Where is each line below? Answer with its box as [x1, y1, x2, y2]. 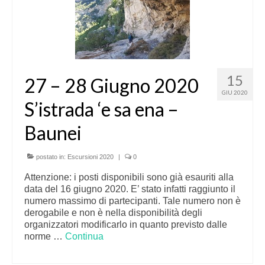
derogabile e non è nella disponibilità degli [24, 208, 202, 218]
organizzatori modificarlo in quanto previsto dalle [24, 219, 227, 230]
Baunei [24, 121, 82, 144]
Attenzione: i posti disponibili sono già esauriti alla [24, 172, 234, 182]
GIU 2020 [222, 89, 248, 96]
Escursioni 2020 [67, 153, 114, 160]
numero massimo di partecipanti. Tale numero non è [24, 196, 241, 206]
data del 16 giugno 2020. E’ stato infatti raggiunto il [24, 184, 235, 194]
